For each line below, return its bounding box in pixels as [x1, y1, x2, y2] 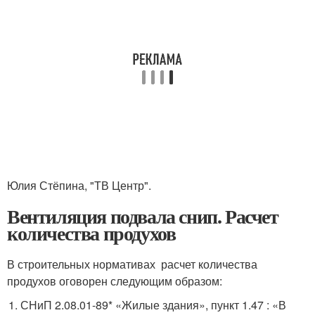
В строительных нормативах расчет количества [7, 255, 257, 272]
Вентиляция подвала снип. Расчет [7, 201, 278, 231]
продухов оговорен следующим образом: [7, 272, 222, 289]
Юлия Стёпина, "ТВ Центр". [7, 176, 151, 193]
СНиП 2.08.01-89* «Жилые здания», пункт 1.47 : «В [20, 296, 287, 313]
